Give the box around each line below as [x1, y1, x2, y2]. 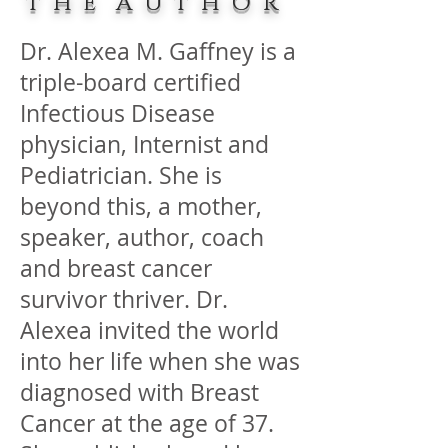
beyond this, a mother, [20, 191, 262, 222]
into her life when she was [20, 346, 300, 377]
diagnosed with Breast [20, 377, 259, 408]
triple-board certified [20, 67, 241, 98]
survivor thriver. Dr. [20, 284, 228, 315]
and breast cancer [20, 253, 212, 284]
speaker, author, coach [20, 222, 264, 253]
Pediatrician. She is [20, 160, 222, 191]
